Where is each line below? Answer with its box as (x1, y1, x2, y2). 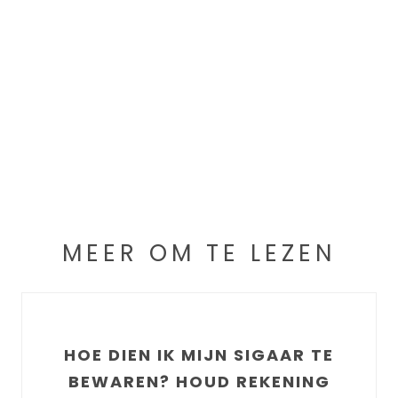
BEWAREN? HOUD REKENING (68, 370, 330, 393)
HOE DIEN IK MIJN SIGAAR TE (64, 343, 334, 366)
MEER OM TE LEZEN (62, 236, 336, 269)
